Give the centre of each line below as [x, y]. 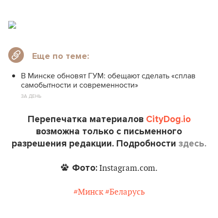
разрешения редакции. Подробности [95, 144]
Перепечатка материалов [87, 119]
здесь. [192, 144]
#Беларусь [125, 192]
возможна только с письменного [109, 132]
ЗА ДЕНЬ [31, 96]
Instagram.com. [127, 169]
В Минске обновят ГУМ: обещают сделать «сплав [108, 76]
